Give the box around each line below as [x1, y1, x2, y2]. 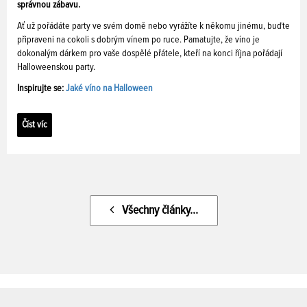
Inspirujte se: [17, 84, 66, 94]
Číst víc [22, 120, 47, 130]
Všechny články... [113, 204, 198, 217]
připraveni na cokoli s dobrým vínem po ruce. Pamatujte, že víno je [17, 35, 260, 45]
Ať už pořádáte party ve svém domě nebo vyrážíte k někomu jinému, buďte [17, 21, 290, 32]
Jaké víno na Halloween [66, 84, 153, 94]
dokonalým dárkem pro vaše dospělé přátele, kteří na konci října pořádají [17, 49, 282, 59]
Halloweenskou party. [17, 62, 95, 73]
